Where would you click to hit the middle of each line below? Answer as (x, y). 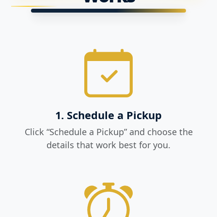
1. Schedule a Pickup (108, 115)
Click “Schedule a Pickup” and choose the (108, 132)
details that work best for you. (108, 145)
